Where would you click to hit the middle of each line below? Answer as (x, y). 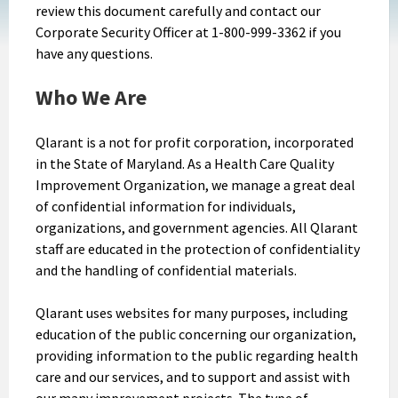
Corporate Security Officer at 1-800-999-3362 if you (188, 32)
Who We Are (91, 97)
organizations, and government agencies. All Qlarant (197, 227)
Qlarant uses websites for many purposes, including (192, 312)
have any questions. (94, 53)
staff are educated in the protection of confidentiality (198, 248)
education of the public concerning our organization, (196, 334)
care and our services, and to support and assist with (193, 376)
